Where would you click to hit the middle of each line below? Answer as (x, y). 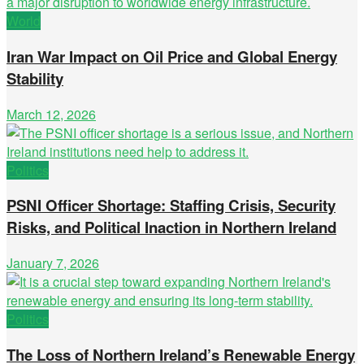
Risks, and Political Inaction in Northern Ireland (171, 227)
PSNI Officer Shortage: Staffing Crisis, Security (171, 206)
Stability (35, 78)
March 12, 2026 (51, 114)
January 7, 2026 (53, 262)
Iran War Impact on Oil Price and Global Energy (172, 56)
